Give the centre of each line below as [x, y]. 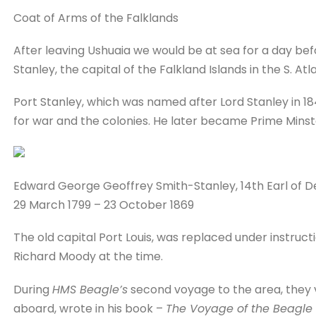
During [32, 289]
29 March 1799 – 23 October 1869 [103, 205]
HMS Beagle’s [90, 289]
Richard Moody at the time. [88, 257]
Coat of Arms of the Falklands [96, 18]
